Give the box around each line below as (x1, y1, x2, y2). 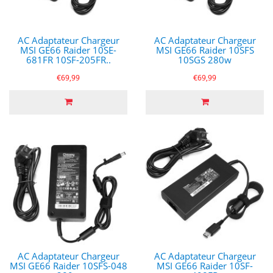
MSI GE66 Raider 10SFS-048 (9, 260, 127, 272)
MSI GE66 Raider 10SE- (20, 44, 116, 56)
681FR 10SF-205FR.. (26, 54, 111, 66)
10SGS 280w (178, 54, 232, 66)
